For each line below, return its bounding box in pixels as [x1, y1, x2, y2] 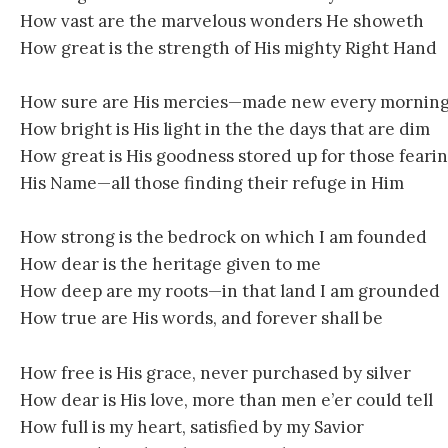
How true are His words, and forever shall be [20, 307, 383, 330]
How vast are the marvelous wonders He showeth [20, 10, 424, 32]
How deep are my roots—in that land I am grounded [20, 280, 440, 303]
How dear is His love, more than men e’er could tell [20, 388, 433, 411]
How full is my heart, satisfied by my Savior [20, 415, 364, 438]
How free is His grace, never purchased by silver [20, 361, 411, 384]
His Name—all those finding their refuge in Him [20, 172, 404, 195]
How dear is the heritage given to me [20, 253, 321, 276]
